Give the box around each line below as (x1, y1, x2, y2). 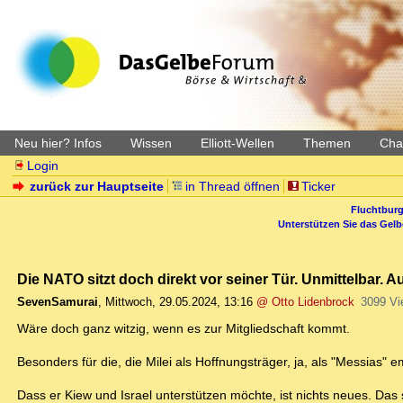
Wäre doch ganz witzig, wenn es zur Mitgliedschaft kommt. (17, 321, 350, 336)
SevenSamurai (17, 295, 98, 309)
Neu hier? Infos (14, 136, 102, 150)
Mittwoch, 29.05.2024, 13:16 (105, 295, 253, 309)
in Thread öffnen (185, 179, 280, 193)
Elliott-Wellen (201, 136, 274, 150)
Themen (303, 136, 351, 150)
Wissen (130, 136, 172, 150)
